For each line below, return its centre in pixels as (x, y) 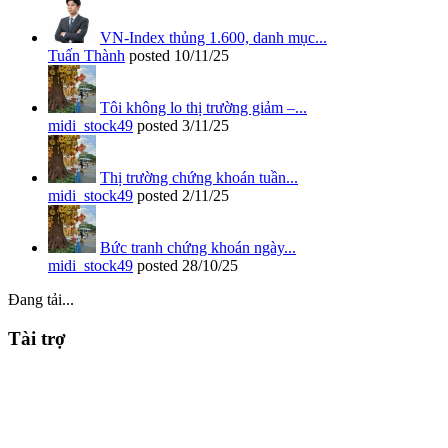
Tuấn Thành (86, 55)
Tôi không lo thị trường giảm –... (203, 107)
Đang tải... (41, 299)
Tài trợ (37, 338)
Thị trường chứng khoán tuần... (199, 177)
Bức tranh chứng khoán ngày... (198, 247)
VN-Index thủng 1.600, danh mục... (213, 37)
